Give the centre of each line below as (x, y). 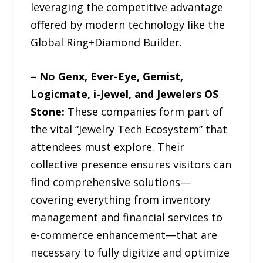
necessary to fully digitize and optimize (130, 253)
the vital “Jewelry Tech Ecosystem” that (129, 129)
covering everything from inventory (121, 200)
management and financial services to (127, 218)
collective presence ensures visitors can (131, 165)
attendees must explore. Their (108, 147)
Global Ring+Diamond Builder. (107, 42)
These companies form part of (144, 112)
